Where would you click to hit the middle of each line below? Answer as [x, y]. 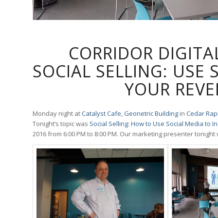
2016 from [48, 134]
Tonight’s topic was [61, 124]
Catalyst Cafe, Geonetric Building [130, 114]
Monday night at [57, 114]
